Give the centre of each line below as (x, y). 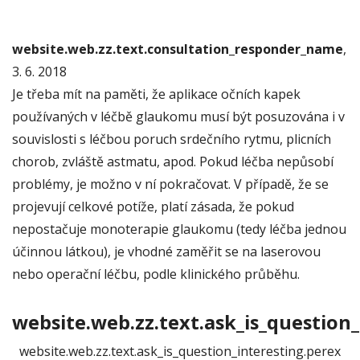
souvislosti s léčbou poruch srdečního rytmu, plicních (172, 139)
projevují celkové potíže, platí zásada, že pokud (153, 207)
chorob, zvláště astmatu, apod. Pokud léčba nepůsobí (173, 162)
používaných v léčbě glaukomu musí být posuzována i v (178, 117)
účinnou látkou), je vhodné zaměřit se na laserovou (166, 252)
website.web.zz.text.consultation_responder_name (178, 49)
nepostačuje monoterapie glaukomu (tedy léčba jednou (179, 229)
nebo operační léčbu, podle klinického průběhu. (156, 274)
